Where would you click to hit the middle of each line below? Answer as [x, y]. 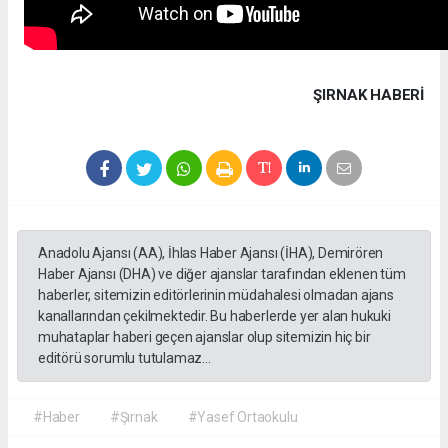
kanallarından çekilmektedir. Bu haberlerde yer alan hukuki [214, 316]
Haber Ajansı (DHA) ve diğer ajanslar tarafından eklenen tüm [222, 274]
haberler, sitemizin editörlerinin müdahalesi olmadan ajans [216, 295]
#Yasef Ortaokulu [242, 417]
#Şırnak [133, 417]
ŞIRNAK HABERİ [368, 95]
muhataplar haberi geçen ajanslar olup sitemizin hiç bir [204, 337]
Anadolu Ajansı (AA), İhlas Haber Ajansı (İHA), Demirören [211, 253]
